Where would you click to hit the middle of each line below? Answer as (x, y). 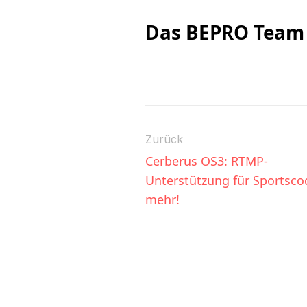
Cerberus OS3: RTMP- (207, 161)
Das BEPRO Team (225, 32)
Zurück (164, 139)
